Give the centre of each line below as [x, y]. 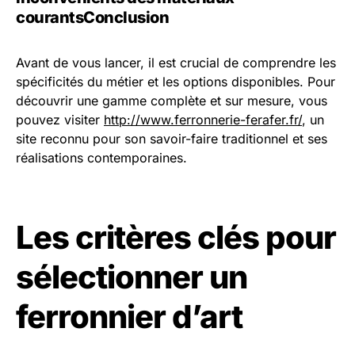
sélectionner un [132, 277]
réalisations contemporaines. [101, 158]
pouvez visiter [60, 120]
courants [50, 17]
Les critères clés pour [176, 237]
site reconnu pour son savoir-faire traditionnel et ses [172, 139]
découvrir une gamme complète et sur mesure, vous [172, 101]
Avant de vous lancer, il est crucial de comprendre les [176, 63]
